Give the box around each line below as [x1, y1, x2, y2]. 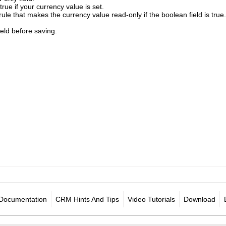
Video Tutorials [128, 195, 175, 203]
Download [184, 195, 215, 203]
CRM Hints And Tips [55, 195, 119, 203]
